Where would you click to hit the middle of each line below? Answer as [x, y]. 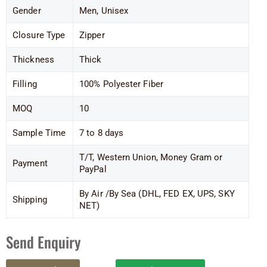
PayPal [93, 169]
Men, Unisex [104, 10]
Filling [25, 84]
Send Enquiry [44, 241]
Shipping [30, 199]
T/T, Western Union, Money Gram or [151, 157]
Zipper [92, 35]
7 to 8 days [102, 133]
